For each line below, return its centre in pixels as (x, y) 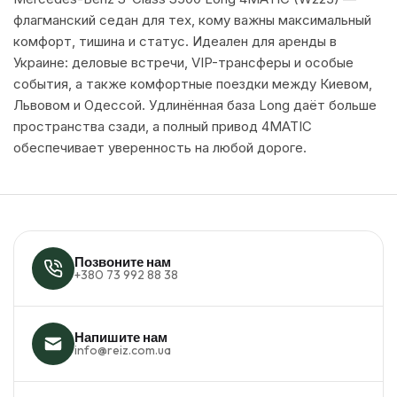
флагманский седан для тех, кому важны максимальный (192, 20)
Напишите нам (121, 338)
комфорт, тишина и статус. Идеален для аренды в (175, 42)
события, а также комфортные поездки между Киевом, (193, 84)
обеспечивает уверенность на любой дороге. (160, 148)
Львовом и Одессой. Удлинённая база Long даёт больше (195, 105)
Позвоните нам (123, 262)
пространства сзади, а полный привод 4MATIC (163, 127)
